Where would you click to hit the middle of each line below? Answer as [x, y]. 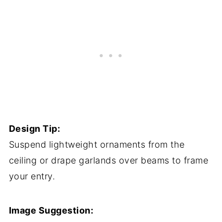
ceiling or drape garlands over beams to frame [109, 160]
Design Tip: [34, 129]
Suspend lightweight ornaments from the [97, 144]
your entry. [32, 176]
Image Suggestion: [51, 210]
